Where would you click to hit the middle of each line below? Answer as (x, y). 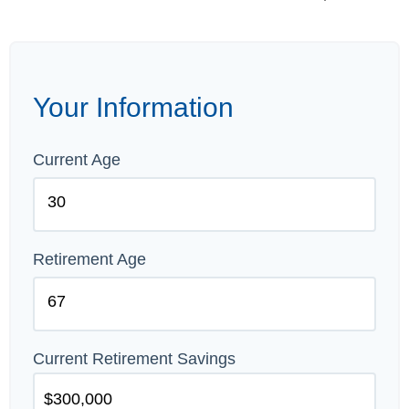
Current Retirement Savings (134, 359)
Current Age (77, 160)
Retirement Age (89, 259)
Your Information (133, 107)
